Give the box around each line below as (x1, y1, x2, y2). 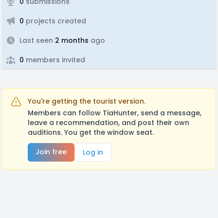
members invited (24, 55, 85, 65)
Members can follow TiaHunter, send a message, (28, 108, 201, 118)
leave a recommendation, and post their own (28, 118, 189, 127)
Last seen (19, 36, 53, 45)
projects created (24, 16, 86, 26)
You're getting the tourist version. (28, 96, 145, 106)
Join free (36, 147, 67, 157)
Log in (83, 147, 103, 157)
